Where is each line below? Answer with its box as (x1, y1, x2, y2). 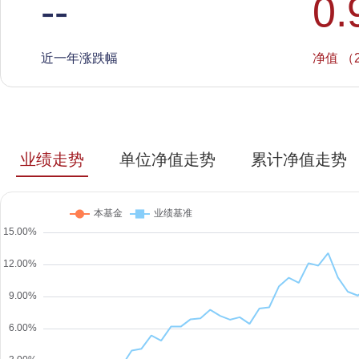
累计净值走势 (251, 151, 347, 168)
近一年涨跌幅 (41, 50, 118, 65)
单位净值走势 (119, 151, 216, 168)
